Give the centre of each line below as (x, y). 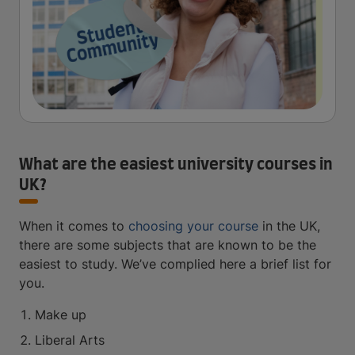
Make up (61, 315)
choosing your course (193, 226)
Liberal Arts (70, 340)
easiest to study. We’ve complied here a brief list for (175, 264)
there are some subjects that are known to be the (168, 245)
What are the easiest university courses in (176, 165)
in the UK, (289, 226)
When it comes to (74, 226)
